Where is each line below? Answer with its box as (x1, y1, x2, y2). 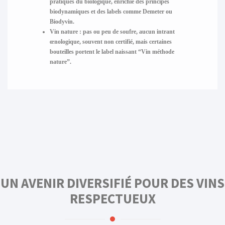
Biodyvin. (49, 18, 74, 25)
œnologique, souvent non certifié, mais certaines (49, 38, 172, 45)
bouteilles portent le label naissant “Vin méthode (49, 48, 174, 55)
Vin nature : (49, 28, 81, 35)
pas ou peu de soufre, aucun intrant (81, 28, 175, 35)
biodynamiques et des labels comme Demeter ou (49, 8, 172, 15)
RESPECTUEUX (69, 190, 156, 207)
